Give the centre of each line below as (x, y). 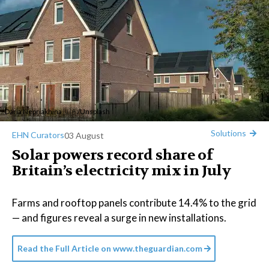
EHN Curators (38, 135)
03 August (84, 135)
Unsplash (95, 111)
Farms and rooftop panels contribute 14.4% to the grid (134, 203)
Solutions (228, 133)
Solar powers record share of (113, 155)
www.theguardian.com (158, 248)
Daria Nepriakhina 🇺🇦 (41, 111)
